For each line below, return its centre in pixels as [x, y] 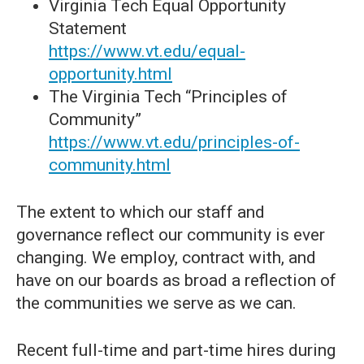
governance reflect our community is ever [171, 235]
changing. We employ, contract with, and [166, 258]
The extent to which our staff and [141, 212]
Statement [90, 28]
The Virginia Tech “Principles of [168, 97]
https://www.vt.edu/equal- [147, 51]
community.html [110, 165]
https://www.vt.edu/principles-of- [174, 142]
